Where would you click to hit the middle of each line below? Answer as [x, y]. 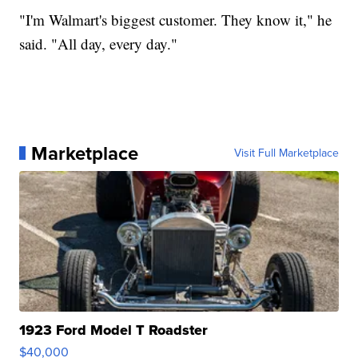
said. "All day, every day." [99, 43]
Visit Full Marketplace [286, 153]
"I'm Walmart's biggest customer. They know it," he [176, 19]
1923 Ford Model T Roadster [114, 330]
